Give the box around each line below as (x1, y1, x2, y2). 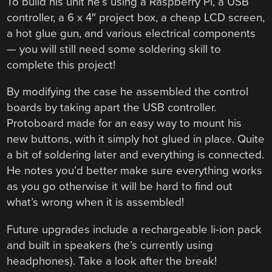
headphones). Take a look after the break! (7, 254, 217, 268)
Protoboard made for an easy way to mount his (7, 117, 242, 131)
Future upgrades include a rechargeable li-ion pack (7, 223, 262, 237)
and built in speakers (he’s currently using (7, 239, 214, 253)
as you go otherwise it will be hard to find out (7, 180, 233, 194)
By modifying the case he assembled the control (7, 85, 249, 99)
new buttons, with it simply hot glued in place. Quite (7, 132, 265, 146)
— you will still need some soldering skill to (7, 42, 222, 56)
